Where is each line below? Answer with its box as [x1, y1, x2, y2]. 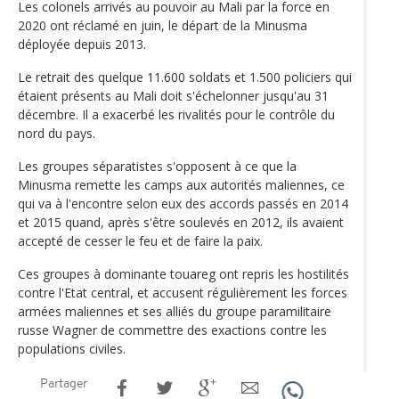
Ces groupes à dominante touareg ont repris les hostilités [18, 265, 349, 282]
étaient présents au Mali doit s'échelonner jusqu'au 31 [18, 86, 329, 104]
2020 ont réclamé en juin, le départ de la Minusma [18, 16, 307, 34]
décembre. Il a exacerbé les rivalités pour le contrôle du [18, 105, 335, 123]
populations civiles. [18, 339, 126, 357]
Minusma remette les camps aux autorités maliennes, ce [18, 175, 345, 193]
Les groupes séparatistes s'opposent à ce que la [18, 157, 297, 175]
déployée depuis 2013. [18, 35, 146, 53]
